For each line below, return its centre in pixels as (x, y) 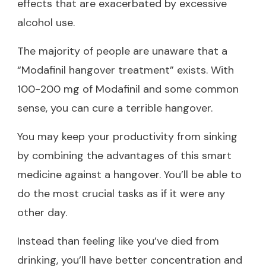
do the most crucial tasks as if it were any (121, 193)
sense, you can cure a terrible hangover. (115, 108)
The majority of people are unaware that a (122, 51)
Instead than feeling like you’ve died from (118, 241)
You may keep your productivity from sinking (127, 136)
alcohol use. (46, 22)
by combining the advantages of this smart (124, 155)
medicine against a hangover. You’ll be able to (129, 174)
